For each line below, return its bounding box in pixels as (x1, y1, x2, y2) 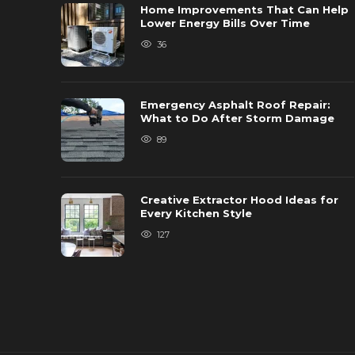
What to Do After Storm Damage (140, 112, 338, 125)
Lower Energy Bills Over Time (140, 17, 313, 30)
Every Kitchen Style (140, 207, 255, 220)
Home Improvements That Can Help (140, 3, 349, 17)
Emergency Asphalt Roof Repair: (140, 98, 330, 112)
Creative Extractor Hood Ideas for (140, 193, 338, 207)
